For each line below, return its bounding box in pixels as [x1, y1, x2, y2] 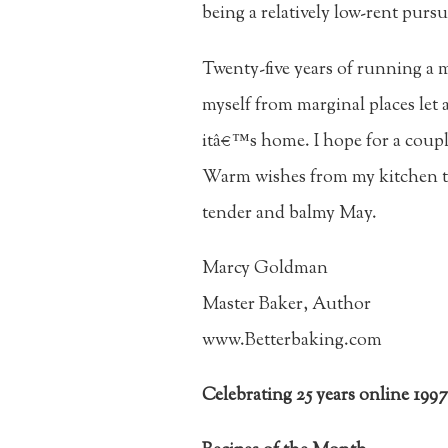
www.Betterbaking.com [202, 327, 382, 354]
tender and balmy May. [202, 200, 377, 227]
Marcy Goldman [202, 255, 328, 282]
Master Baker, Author [202, 291, 371, 318]
